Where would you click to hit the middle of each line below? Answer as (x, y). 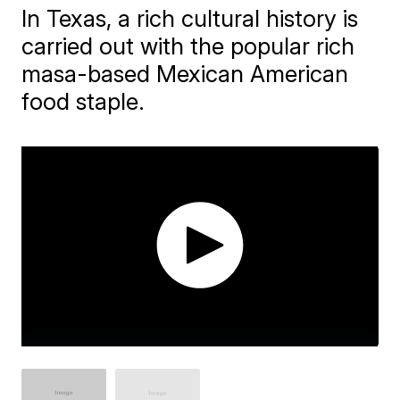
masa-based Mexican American (185, 74)
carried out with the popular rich (188, 46)
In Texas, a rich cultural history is (190, 18)
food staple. (83, 101)
